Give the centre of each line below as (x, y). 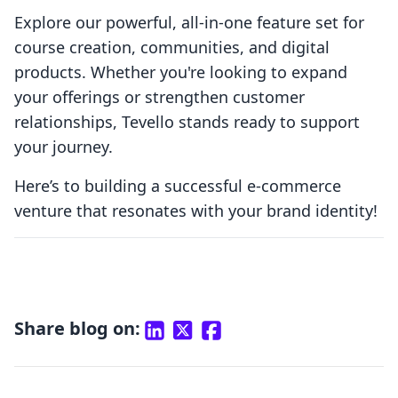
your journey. (64, 147)
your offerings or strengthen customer (159, 97)
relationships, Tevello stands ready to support (187, 122)
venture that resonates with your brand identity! (196, 211)
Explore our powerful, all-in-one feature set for (189, 23)
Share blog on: (77, 329)
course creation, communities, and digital (172, 48)
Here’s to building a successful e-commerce (178, 186)
